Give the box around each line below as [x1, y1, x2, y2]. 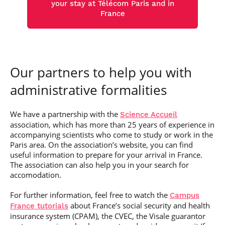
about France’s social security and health [68, 200, 210, 210]
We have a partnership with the [10, 109, 120, 119]
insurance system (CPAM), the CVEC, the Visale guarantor [10, 211, 205, 221]
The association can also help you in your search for [10, 160, 189, 170]
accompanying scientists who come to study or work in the [10, 130, 213, 140]
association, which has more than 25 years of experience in [10, 120, 214, 130]
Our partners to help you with [10, 63, 192, 81]
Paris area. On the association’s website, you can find [10, 140, 193, 150]
